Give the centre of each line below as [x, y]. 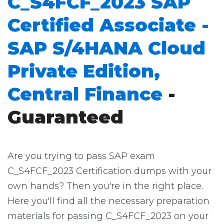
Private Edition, [84, 71]
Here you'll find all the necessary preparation [108, 201]
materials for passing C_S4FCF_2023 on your [108, 216]
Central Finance [85, 94]
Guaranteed [65, 117]
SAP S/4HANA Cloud [106, 48]
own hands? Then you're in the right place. [105, 186]
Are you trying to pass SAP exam [81, 156]
